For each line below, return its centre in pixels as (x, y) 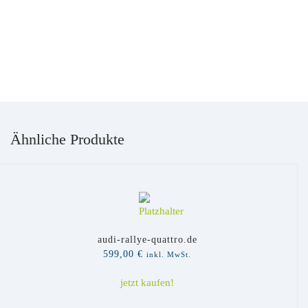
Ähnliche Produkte (67, 139)
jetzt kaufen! (147, 283)
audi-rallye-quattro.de (147, 240)
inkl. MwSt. (169, 254)
